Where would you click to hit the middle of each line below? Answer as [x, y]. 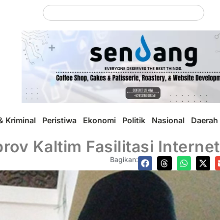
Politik [134, 120]
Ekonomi [99, 120]
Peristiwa [59, 120]
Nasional [168, 120]
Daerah [205, 120]
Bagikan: [124, 159]
